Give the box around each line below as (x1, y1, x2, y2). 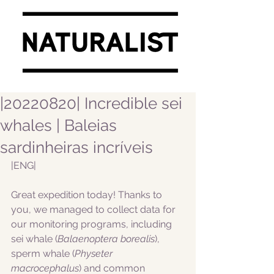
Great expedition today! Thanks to (11, 189, 165, 201)
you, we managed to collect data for (11, 204, 178, 215)
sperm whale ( (11, 248, 75, 259)
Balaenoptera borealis (57, 233, 155, 245)
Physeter (75, 248, 115, 259)
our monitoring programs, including (11, 218, 174, 230)
